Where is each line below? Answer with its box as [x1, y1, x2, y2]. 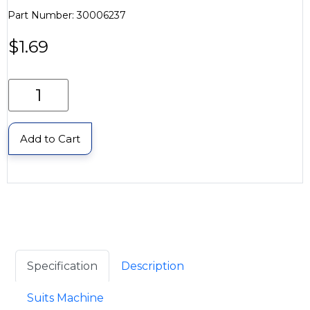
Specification [27, 259, 98, 273]
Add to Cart [20, 131, 80, 145]
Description [121, 259, 184, 273]
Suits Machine [27, 291, 104, 304]
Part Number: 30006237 [8, 8, 126, 21]
